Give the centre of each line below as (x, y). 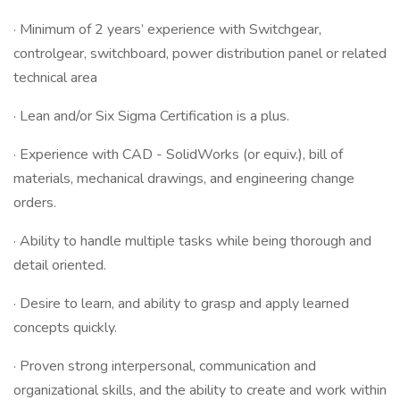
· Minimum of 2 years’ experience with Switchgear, (167, 29)
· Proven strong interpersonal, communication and (165, 366)
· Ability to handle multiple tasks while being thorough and (192, 241)
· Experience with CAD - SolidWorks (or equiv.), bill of (178, 154)
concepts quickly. (65, 328)
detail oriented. (60, 265)
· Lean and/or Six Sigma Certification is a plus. (151, 116)
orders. (35, 203)
